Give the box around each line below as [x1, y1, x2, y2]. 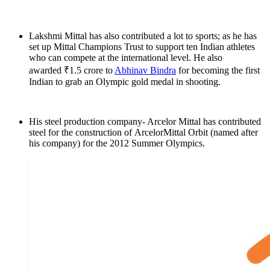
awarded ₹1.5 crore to [29, 65, 115, 76]
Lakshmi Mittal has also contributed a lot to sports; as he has [29, 31, 257, 42]
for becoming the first [176, 65, 260, 76]
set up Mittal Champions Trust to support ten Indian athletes [29, 42, 255, 52]
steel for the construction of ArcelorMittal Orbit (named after [29, 127, 258, 138]
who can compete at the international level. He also [29, 52, 222, 63]
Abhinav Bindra [115, 65, 176, 76]
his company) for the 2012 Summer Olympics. [29, 138, 207, 149]
